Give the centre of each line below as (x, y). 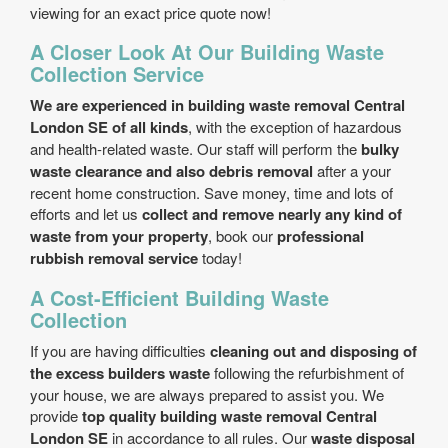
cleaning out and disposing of (313, 351)
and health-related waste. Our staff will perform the (195, 148)
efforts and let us (86, 213)
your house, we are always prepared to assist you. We (207, 394)
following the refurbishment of (307, 372)
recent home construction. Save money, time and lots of (211, 192)
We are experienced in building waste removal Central (217, 105)
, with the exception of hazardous (295, 126)
